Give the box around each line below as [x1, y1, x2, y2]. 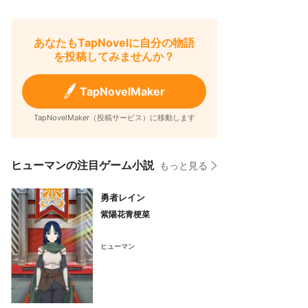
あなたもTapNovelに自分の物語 [34, 36, 195, 49]
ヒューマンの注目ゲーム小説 [11, 158, 154, 172]
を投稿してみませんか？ [54, 49, 175, 63]
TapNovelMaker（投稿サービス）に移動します [33, 113, 195, 122]
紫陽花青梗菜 [100, 209, 150, 219]
